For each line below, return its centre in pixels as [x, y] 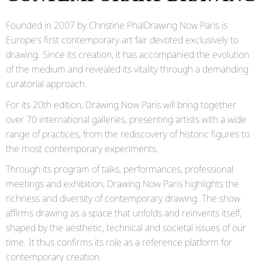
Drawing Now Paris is [186, 25]
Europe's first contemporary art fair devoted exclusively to [122, 39]
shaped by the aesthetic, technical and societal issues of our [126, 228]
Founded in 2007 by [47, 25]
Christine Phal [116, 25]
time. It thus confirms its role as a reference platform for [119, 242]
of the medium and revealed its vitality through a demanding [127, 69]
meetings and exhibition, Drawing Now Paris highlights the [123, 184]
